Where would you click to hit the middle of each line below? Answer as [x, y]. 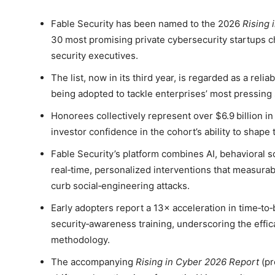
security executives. [95, 56]
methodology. [80, 240]
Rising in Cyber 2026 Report [197, 262]
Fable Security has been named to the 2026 [147, 24]
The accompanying [93, 262]
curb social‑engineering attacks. [120, 186]
